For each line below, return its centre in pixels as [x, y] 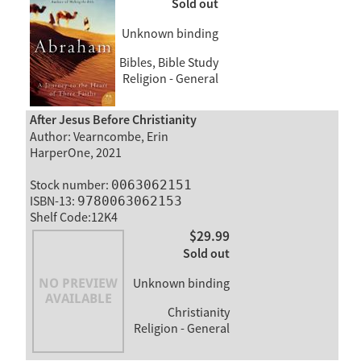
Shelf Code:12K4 [73, 218]
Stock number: [70, 185]
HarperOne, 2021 [75, 153]
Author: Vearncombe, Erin [99, 137]
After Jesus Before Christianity [113, 120]
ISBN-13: [53, 201]
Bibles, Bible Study [167, 63]
